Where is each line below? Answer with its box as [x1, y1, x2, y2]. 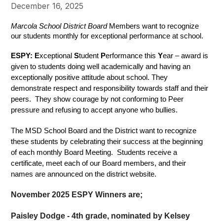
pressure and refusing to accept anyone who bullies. [11, 106, 182, 114]
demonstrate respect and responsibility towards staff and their [11, 84, 209, 93]
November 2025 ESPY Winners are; [11, 190, 143, 199]
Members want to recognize [107, 22, 199, 31]
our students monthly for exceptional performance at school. [11, 32, 204, 40]
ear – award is [163, 52, 209, 60]
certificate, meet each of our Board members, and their [11, 159, 186, 168]
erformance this [106, 52, 158, 60]
